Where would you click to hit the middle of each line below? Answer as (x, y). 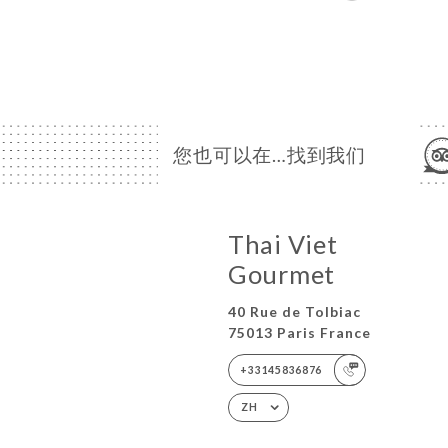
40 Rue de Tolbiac (295, 311)
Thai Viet (283, 244)
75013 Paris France (300, 332)
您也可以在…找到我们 (269, 154)
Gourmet (282, 274)
